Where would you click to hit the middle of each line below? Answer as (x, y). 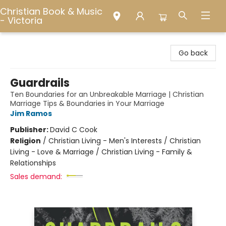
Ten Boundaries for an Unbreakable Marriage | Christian (107, 94)
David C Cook (74, 130)
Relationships (33, 163)
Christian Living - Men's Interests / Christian (125, 141)
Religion (25, 141)
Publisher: (30, 130)
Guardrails (40, 83)
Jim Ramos (31, 114)
